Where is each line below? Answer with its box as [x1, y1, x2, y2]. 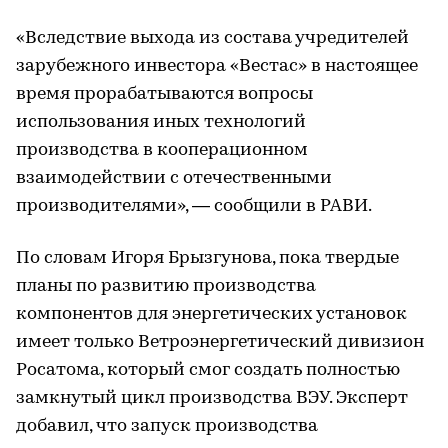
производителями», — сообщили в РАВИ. [16, 197, 372, 217]
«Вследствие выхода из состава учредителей [16, 29, 409, 49]
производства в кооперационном [16, 141, 308, 161]
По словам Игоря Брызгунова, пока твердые [16, 249, 399, 269]
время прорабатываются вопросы [16, 85, 313, 105]
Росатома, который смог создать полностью [16, 361, 400, 381]
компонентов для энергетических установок [16, 305, 407, 325]
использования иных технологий [16, 113, 306, 133]
